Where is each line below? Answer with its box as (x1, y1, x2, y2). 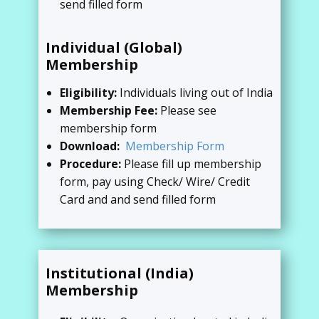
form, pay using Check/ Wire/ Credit (60, 174, 250, 189)
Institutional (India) (46, 263, 194, 283)
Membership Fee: (60, 103, 160, 118)
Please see (160, 103, 216, 118)
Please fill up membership (124, 156, 261, 172)
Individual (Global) (46, 38, 182, 57)
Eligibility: (60, 85, 120, 100)
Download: (60, 138, 122, 154)
